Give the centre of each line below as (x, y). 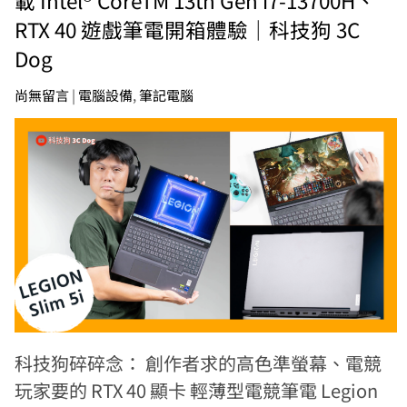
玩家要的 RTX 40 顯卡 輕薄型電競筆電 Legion (197, 391)
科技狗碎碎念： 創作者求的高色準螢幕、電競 (199, 363)
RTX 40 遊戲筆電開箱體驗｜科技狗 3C (188, 29)
